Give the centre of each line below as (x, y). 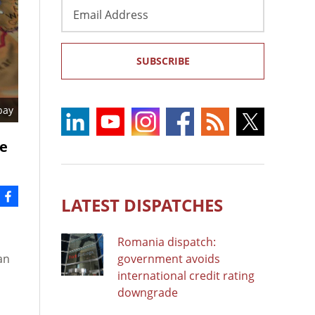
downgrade (148, 292)
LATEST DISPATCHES (142, 205)
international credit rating (186, 275)
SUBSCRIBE (163, 60)
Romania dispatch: (167, 242)
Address (83, 21)
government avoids (169, 258)
